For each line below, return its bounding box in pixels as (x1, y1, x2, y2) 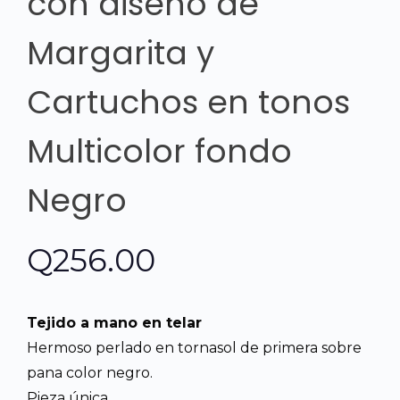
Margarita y (27, 30, 214, 77)
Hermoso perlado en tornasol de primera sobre (27, 339, 362, 357)
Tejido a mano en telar (27, 314, 202, 332)
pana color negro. (27, 364, 153, 382)
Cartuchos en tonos (27, 79, 350, 126)
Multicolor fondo (27, 129, 292, 175)
